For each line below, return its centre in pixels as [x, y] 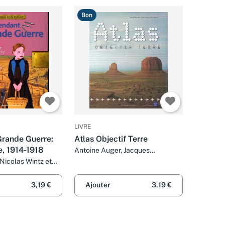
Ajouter [98, 185]
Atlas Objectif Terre [111, 139]
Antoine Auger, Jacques [112, 150]
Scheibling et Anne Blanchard [122, 160]
